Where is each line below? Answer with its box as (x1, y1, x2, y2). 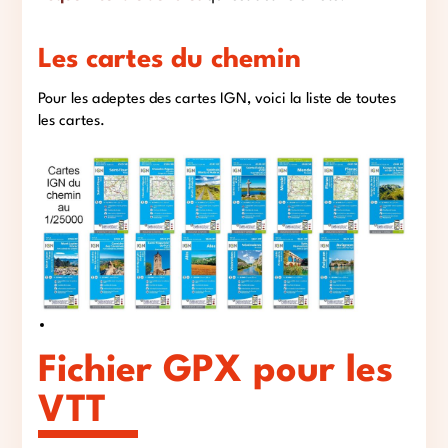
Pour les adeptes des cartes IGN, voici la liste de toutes (38, 91, 397, 107)
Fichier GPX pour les (38, 352, 394, 390)
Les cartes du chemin (38, 47, 302, 74)
